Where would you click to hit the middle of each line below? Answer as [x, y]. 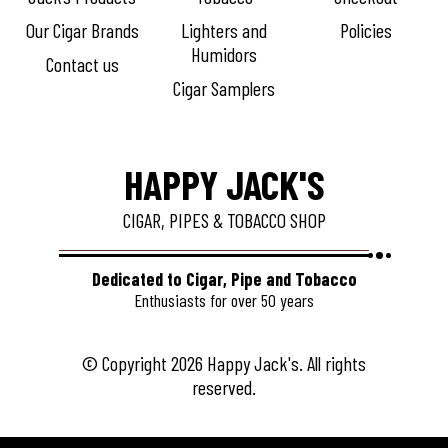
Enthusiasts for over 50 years [224, 300]
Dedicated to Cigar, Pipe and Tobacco [224, 279]
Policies [365, 30]
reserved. [224, 387]
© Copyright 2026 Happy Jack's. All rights [224, 363]
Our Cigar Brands [82, 30]
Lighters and [224, 30]
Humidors [224, 54]
